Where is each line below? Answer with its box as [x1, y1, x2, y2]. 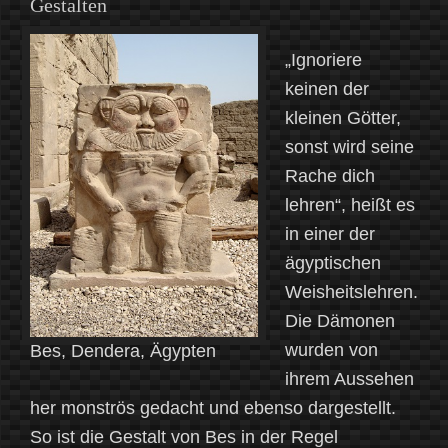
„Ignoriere [285, 50, 362, 71]
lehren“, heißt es [285, 195, 415, 216]
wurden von [285, 340, 378, 361]
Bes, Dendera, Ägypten [30, 341, 216, 362]
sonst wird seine [285, 137, 414, 158]
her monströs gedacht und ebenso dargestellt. [30, 398, 396, 419]
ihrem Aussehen [285, 369, 414, 390]
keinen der [285, 79, 369, 100]
